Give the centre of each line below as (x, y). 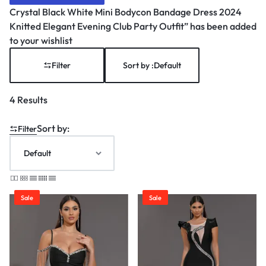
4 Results (28, 100)
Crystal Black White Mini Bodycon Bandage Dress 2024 (126, 12)
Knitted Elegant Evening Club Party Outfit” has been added (133, 26)
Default (167, 66)
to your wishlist (41, 40)
